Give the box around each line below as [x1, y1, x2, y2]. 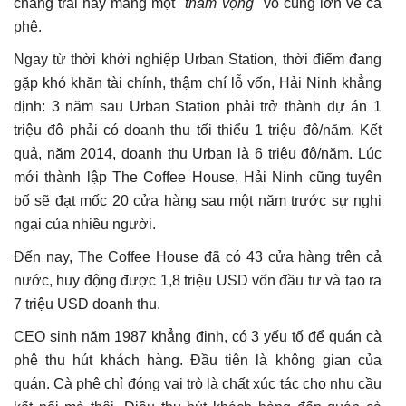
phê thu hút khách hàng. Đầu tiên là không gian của [14, 353, 382, 369]
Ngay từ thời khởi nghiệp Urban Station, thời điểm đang [14, 52, 382, 68]
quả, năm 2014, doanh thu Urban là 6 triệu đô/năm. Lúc [14, 146, 382, 162]
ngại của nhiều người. [14, 217, 156, 233]
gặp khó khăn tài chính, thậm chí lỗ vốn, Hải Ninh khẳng [14, 75, 382, 92]
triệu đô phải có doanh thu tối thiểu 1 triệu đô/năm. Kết [14, 122, 382, 139]
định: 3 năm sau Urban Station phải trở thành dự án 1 [14, 99, 382, 115]
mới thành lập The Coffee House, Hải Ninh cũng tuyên [14, 169, 382, 186]
